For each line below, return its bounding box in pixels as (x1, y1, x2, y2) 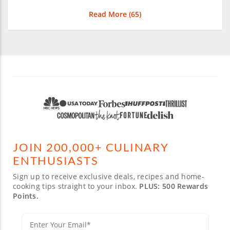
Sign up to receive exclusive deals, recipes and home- (13, 171, 204, 182)
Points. (13, 191, 39, 201)
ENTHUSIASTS (13, 154, 99, 168)
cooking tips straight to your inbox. (13, 181, 140, 191)
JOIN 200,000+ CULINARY (13, 140, 169, 155)
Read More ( (89, 9, 131, 19)
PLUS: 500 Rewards (139, 181, 208, 191)
